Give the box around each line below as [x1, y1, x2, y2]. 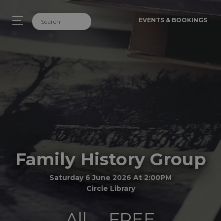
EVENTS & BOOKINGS [139, 16, 207, 24]
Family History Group [15, 148, 206, 170]
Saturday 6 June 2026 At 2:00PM [49, 173, 172, 182]
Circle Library [86, 184, 135, 193]
